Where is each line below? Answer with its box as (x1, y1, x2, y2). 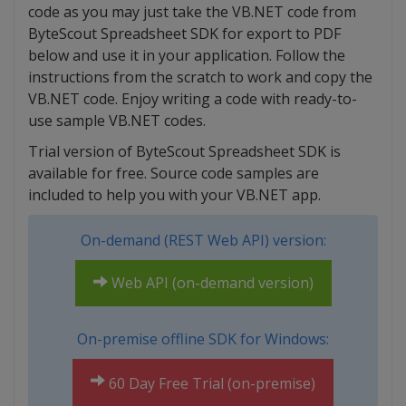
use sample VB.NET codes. (28, 111, 206, 131)
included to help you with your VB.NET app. (28, 185, 321, 206)
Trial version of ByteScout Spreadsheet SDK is (28, 141, 341, 162)
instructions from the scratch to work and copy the (28, 67, 372, 88)
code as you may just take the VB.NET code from (28, 2, 356, 23)
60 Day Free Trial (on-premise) (105, 373, 315, 394)
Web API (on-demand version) (107, 273, 314, 294)
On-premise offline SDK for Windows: (77, 329, 329, 350)
